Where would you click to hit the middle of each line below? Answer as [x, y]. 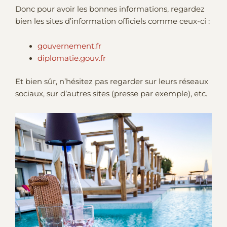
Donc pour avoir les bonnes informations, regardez [110, 9]
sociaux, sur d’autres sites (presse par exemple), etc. [111, 94]
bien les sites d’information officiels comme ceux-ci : [112, 21]
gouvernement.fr [69, 46]
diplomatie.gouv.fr [71, 59]
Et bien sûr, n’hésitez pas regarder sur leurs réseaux [112, 82]
